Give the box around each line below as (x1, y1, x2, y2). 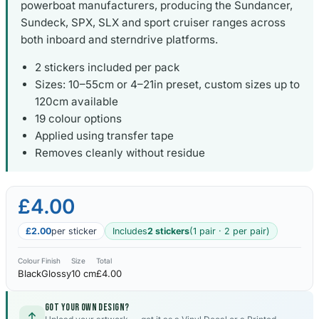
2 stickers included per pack (35, 61, 179, 75)
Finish (41, 256, 61, 266)
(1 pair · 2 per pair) (189, 226, 270, 237)
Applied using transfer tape (35, 129, 174, 143)
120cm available (35, 95, 118, 109)
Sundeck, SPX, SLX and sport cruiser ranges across (21, 15, 286, 29)
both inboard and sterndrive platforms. (21, 32, 218, 46)
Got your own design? (45, 301, 130, 314)
